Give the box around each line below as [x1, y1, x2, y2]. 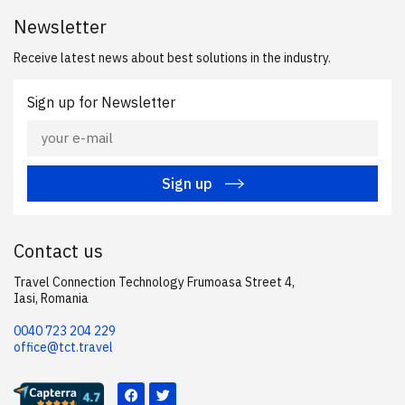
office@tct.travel [14, 338, 113, 355]
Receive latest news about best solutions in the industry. [14, 49, 331, 66]
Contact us [14, 238, 103, 263]
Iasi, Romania [14, 289, 89, 306]
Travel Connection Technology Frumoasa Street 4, [14, 273, 295, 290]
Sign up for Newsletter [27, 92, 175, 111]
